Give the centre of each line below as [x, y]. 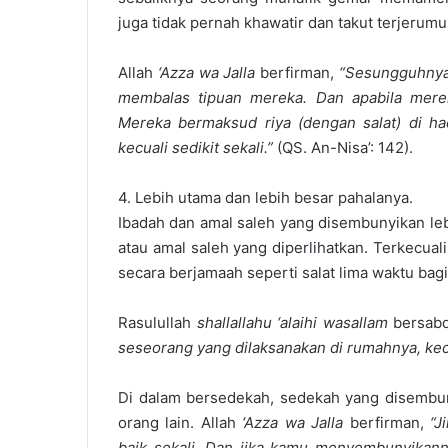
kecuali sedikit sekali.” [195, 147]
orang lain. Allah [180, 422]
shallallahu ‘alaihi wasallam [292, 322]
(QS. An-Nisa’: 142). [343, 147]
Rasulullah [157, 322]
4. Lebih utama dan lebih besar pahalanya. [265, 197]
